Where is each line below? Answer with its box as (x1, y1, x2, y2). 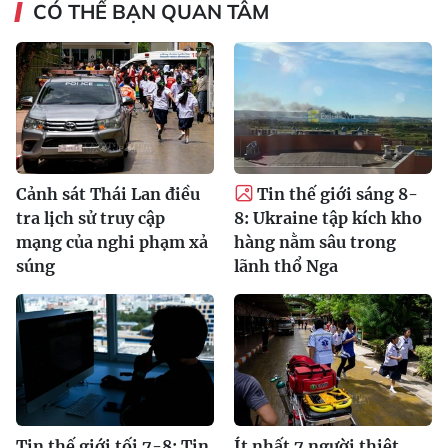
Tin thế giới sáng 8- (257, 183, 418, 204)
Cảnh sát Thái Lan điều (16, 183, 200, 204)
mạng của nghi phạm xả (16, 231, 208, 252)
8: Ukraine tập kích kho (234, 207, 422, 228)
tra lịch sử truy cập (16, 207, 165, 228)
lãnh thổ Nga (234, 255, 338, 276)
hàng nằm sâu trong (234, 231, 396, 252)
